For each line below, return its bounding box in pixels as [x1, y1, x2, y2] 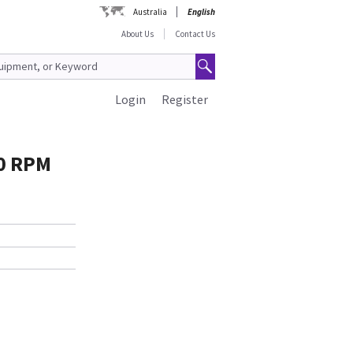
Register [162, 91, 208, 107]
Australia [133, 6, 167, 17]
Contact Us [175, 28, 215, 39]
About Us [121, 28, 154, 39]
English [188, 6, 215, 17]
